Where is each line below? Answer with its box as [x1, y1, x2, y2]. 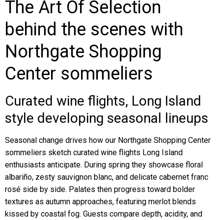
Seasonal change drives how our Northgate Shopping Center [5, 136, 211, 145]
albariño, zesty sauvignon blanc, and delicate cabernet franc [5, 172, 208, 182]
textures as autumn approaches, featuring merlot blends [5, 197, 196, 206]
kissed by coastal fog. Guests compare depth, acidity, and [5, 209, 202, 219]
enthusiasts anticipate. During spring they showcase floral [5, 160, 203, 169]
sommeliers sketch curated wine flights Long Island [5, 148, 183, 157]
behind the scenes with [5, 19, 183, 40]
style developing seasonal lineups [5, 110, 208, 126]
